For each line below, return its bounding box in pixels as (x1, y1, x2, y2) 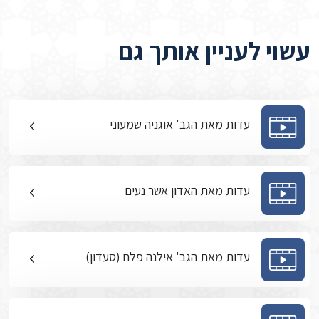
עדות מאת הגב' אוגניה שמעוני (110, 116, 250, 132)
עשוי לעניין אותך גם (118, 34, 310, 67)
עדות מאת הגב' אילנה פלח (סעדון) (85, 249, 250, 265)
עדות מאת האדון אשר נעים (125, 182, 250, 199)
